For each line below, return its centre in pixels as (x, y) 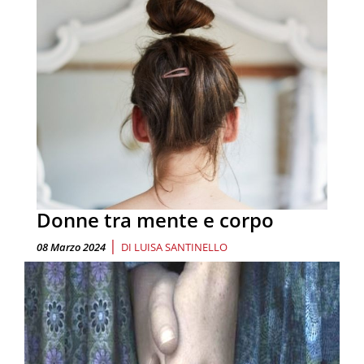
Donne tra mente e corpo (155, 219)
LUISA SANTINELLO (181, 247)
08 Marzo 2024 (71, 247)
